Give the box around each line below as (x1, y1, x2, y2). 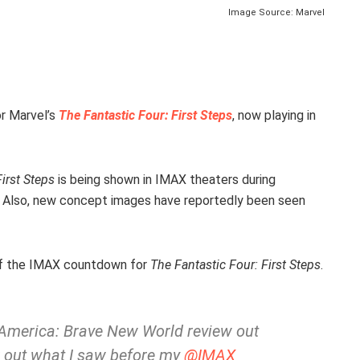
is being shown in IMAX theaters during (55, 171, 276, 187)
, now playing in (232, 107, 316, 123)
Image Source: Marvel (228, 6, 325, 18)
